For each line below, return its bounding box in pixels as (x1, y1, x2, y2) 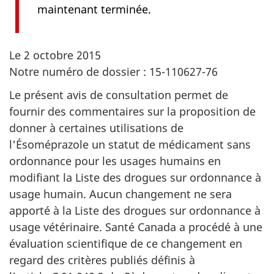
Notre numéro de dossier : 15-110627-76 (9, 64, 218, 79)
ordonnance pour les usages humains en (9, 154, 221, 168)
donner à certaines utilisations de (9, 120, 183, 135)
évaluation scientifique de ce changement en (9, 236, 242, 251)
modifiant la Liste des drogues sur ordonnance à (9, 170, 261, 185)
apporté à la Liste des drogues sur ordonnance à (9, 203, 261, 218)
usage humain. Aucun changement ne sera (9, 187, 232, 201)
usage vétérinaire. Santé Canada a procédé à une (9, 220, 262, 234)
